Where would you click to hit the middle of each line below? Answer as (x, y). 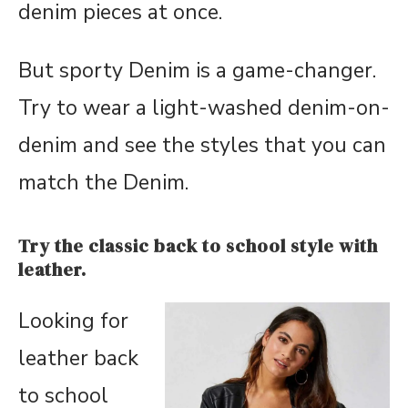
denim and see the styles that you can (202, 145)
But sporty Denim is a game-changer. (197, 70)
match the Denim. (103, 182)
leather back (78, 358)
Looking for (73, 321)
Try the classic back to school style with (198, 245)
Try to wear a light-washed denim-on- (204, 107)
